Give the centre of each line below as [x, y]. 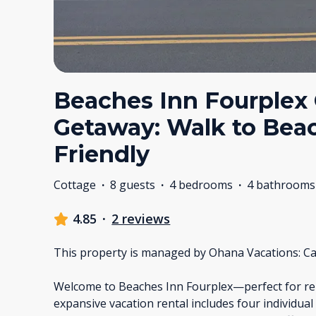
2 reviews [141, 219]
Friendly [102, 154]
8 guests [133, 185]
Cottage [75, 185]
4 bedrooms [201, 185]
